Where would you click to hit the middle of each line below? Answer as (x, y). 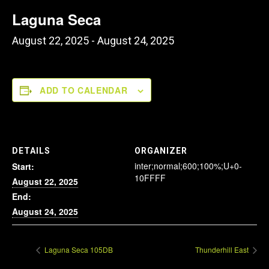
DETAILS (31, 151)
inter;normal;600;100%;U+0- (188, 166)
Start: (23, 166)
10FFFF (150, 178)
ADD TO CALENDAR (84, 90)
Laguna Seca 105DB (78, 250)
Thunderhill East (223, 250)
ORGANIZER (161, 151)
